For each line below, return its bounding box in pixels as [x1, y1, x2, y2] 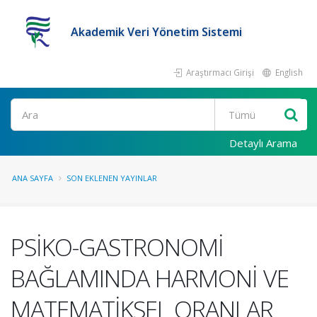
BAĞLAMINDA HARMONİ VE [11, 262, 289, 294]
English [273, 67, 303, 78]
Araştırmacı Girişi [184, 67, 254, 78]
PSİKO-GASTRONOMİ [11, 231, 224, 263]
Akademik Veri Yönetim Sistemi [71, 24, 242, 40]
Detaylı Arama [229, 136, 297, 150]
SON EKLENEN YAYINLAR [67, 173, 157, 183]
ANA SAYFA [12, 173, 53, 183]
